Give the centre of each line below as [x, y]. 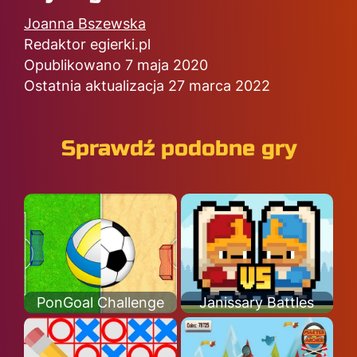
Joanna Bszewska [85, 24]
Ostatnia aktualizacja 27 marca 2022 [147, 86]
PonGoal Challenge [100, 302]
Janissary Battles [257, 302]
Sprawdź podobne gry [178, 149]
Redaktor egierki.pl [87, 44]
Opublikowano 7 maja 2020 [116, 65]
